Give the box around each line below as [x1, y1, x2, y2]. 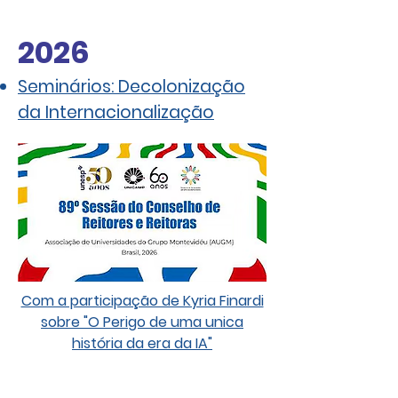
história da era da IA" [72, 333, 212, 354]
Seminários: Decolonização [18, 75, 245, 99]
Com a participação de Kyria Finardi [20, 291, 264, 311]
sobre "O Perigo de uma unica [41, 312, 243, 332]
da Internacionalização [18, 100, 214, 124]
